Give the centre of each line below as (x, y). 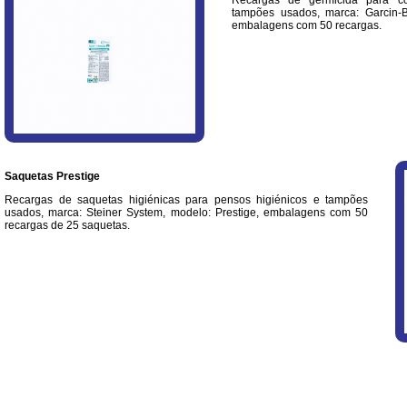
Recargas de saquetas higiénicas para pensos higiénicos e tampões (186, 200)
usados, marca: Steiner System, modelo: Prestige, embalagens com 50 (186, 213)
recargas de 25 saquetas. (67, 225)
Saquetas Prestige (52, 176)
